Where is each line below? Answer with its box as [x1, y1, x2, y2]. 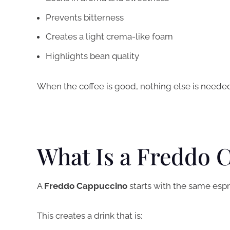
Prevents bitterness [46, 12, 124, 23]
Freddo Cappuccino [44, 180, 129, 191]
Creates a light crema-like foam [46, 31, 173, 42]
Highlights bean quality [46, 50, 139, 61]
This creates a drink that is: [37, 210, 142, 221]
